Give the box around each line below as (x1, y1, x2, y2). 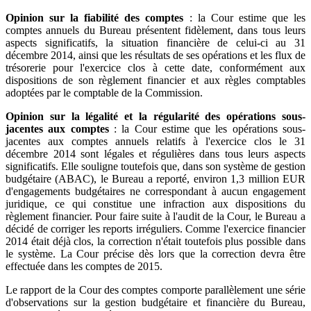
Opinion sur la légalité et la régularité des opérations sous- (6, 110, 305, 122)
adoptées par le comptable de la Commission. (6, 86, 203, 99)
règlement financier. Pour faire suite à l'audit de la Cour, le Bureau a (6, 210, 305, 222)
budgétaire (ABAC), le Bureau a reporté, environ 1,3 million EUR (6, 172, 305, 185)
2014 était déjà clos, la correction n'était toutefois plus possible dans (6, 235, 305, 247)
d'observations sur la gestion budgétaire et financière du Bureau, (6, 296, 305, 308)
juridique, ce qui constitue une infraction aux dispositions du (6, 197, 305, 210)
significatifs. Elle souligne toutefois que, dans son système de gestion (6, 160, 305, 172)
